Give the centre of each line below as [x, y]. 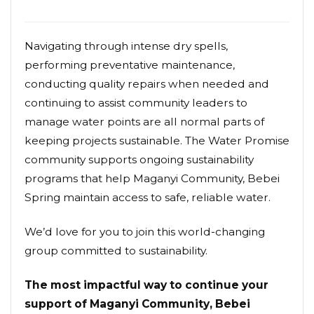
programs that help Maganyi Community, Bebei [152, 179]
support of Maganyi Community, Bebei [137, 304]
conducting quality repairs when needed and [147, 84]
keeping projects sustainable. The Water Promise [157, 141]
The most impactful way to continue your [146, 285]
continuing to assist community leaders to [136, 103]
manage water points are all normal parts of [144, 122]
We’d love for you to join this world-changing [145, 232]
